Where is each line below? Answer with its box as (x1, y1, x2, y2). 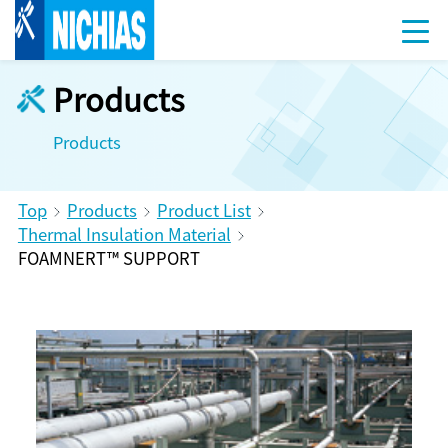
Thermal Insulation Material (17, 221, 231, 246)
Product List (156, 197, 251, 222)
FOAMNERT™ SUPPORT (17, 245, 200, 270)
